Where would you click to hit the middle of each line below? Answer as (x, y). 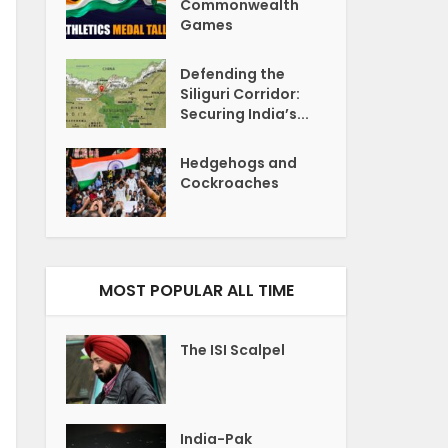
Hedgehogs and (239, 162)
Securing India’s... (245, 113)
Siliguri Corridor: (240, 93)
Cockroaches (230, 182)
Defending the (233, 73)
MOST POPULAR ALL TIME (196, 290)
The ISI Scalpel (233, 349)
